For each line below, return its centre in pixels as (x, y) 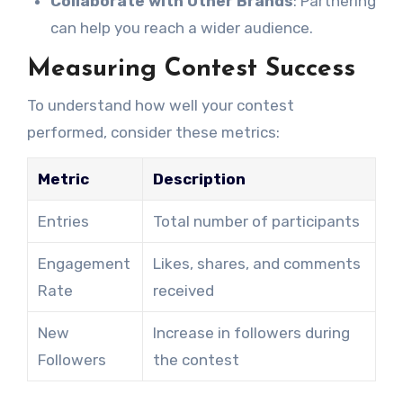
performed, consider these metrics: (153, 132)
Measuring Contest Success (191, 69)
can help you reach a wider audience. (181, 28)
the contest (196, 359)
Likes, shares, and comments (256, 263)
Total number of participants (256, 221)
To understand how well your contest (160, 105)
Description (199, 179)
